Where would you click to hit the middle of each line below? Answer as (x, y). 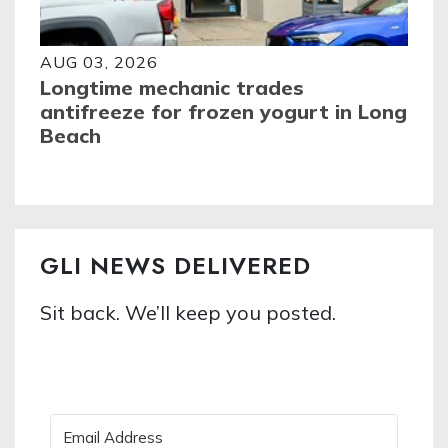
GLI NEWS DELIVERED (175, 265)
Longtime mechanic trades (172, 87)
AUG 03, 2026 (99, 61)
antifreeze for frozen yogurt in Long (223, 111)
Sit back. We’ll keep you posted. (188, 312)
